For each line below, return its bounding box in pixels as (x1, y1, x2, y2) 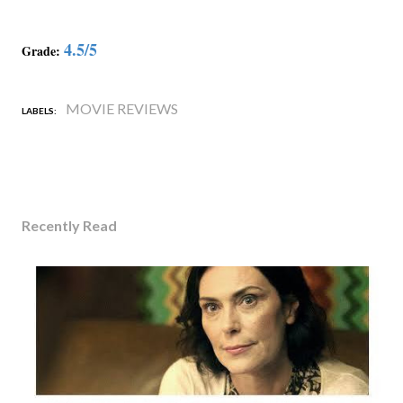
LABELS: (22, 104, 57, 116)
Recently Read (22, 216, 117, 234)
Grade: (22, 40, 60, 60)
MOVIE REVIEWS (66, 99, 178, 117)
